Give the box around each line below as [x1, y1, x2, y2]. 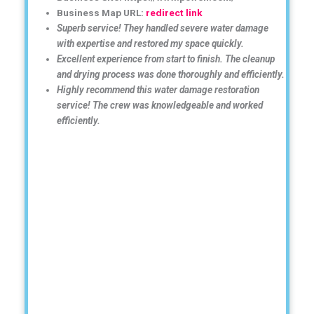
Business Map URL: [57, 6, 146, 18]
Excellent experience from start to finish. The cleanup [57, 53, 275, 64]
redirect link [146, 6, 203, 18]
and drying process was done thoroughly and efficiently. [57, 68, 285, 80]
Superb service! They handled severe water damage [57, 22, 269, 34]
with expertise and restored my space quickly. [57, 37, 245, 49]
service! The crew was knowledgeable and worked [57, 99, 264, 111]
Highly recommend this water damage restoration [57, 83, 260, 95]
